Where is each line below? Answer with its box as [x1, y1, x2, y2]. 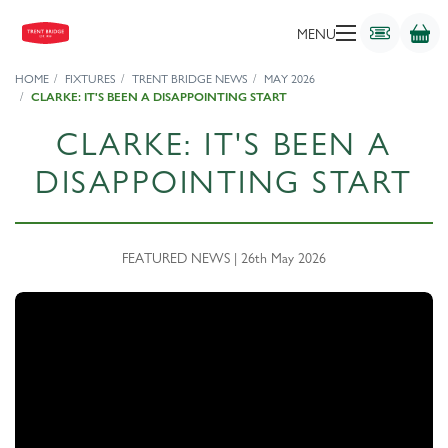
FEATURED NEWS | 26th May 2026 [122, 249, 326, 266]
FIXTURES [65, 72, 116, 86]
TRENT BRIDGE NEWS [132, 72, 248, 86]
